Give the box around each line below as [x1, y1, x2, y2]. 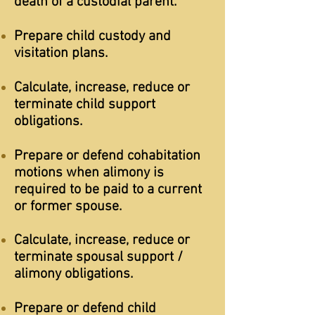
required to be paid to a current [14, 181, 202, 198]
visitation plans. [14, 45, 108, 62]
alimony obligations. [14, 266, 136, 283]
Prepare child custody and [14, 28, 171, 45]
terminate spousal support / [14, 249, 183, 266]
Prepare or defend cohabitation [14, 148, 200, 165]
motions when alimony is [14, 165, 164, 181]
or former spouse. [14, 198, 125, 215]
